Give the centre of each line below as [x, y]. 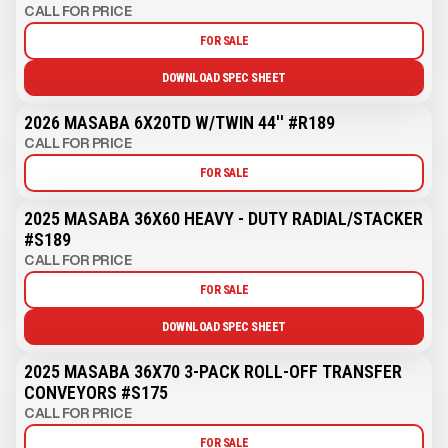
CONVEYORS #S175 [96, 392]
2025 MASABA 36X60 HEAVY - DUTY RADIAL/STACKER [223, 218]
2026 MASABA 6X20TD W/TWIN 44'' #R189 [179, 122]
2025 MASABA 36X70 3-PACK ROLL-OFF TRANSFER [213, 371]
